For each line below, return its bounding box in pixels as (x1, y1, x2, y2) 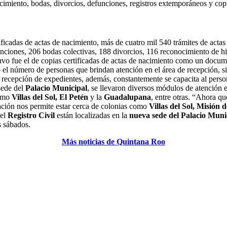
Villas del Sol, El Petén (12, 93, 88, 102)
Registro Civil (8, 111, 55, 120)
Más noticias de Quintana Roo (62, 137, 165, 146)
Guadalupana (104, 93, 151, 102)
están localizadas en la (55, 111, 129, 120)
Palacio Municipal (25, 84, 87, 93)
